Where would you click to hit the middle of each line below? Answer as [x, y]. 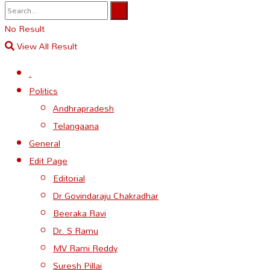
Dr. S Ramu [76, 231]
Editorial [69, 178]
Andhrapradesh [83, 108]
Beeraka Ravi [80, 213]
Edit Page [48, 161]
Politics [43, 91]
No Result [25, 29]
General [45, 143]
